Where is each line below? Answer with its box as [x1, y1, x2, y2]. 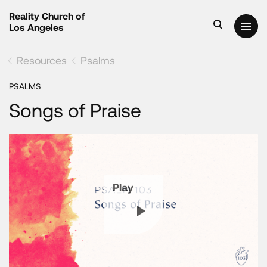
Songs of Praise [9, 98, 141, 121]
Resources [17, 54, 67, 67]
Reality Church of [9, 10, 85, 21]
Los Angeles [9, 21, 64, 33]
